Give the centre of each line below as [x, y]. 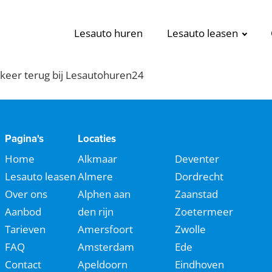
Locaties [97, 138]
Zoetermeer [204, 211]
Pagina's [24, 138]
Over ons [26, 193]
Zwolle [190, 229]
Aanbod [23, 211]
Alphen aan [104, 193]
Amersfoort [105, 229]
